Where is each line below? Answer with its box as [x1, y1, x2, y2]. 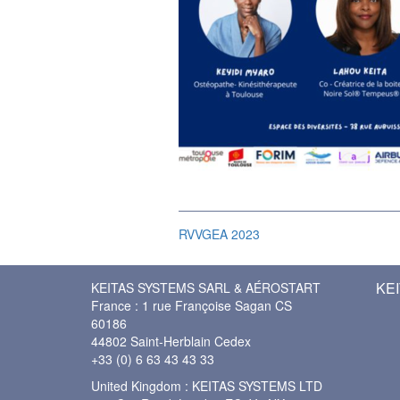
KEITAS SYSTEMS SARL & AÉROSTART [91, 279, 321, 296]
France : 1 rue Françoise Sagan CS [91, 296, 292, 314]
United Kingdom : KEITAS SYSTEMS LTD [91, 377, 322, 395]
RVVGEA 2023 [178, 225, 260, 243]
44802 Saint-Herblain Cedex [91, 332, 251, 350]
